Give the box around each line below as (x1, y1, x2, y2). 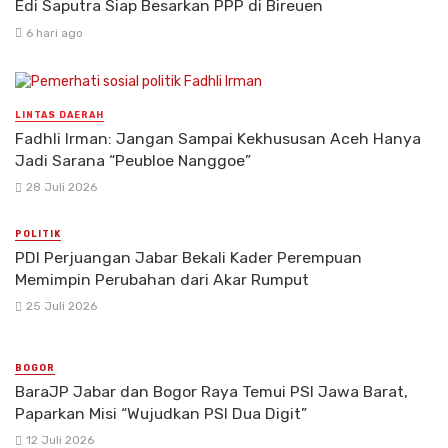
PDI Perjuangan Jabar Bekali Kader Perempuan (15, 247, 362, 267)
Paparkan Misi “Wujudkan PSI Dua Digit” (15, 404, 307, 424)
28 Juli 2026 (25, 179, 97, 194)
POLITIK (15, 228, 61, 239)
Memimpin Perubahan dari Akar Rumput (15, 269, 309, 289)
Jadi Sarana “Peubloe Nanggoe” (15, 150, 251, 170)
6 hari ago (25, 25, 83, 40)
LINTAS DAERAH (15, 109, 104, 120)
